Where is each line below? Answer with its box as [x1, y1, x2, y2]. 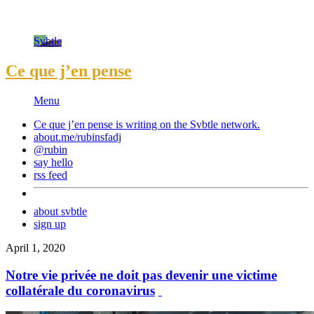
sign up [34, 217, 66, 230]
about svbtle [34, 205, 87, 217]
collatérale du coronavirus [6, 282, 155, 298]
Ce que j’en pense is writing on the [34, 118, 190, 130]
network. [218, 118, 260, 130]
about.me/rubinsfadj [34, 130, 121, 143]
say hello [34, 156, 73, 168]
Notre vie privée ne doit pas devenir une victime [6, 267, 277, 282]
